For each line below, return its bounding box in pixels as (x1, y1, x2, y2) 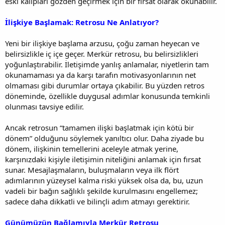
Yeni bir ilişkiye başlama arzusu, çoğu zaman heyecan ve (5, 38, 199, 48)
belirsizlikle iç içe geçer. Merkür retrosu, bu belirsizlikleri (5, 48, 198, 59)
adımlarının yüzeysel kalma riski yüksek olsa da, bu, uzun (5, 175, 203, 185)
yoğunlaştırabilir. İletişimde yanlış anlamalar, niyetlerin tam (5, 59, 209, 69)
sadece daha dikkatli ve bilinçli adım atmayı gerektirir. (5, 196, 190, 206)
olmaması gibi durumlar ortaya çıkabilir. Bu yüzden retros (5, 80, 204, 90)
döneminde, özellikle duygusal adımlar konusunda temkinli (5, 90, 210, 101)
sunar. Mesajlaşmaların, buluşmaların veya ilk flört (5, 164, 179, 175)
